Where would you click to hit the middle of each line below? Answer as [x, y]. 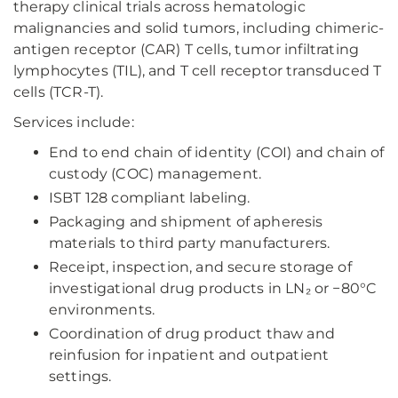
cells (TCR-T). [59, 92]
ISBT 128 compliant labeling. [150, 198]
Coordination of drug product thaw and [192, 334]
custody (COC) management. [155, 174]
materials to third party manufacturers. [190, 243]
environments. [102, 310]
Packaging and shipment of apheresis [186, 222]
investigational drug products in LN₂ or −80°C [213, 289]
